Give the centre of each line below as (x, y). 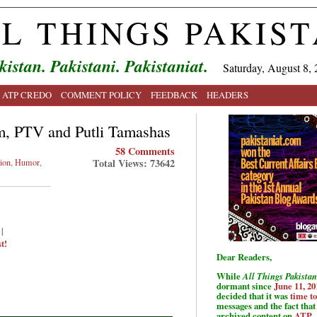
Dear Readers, (244, 257)
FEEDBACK (174, 95)
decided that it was (253, 295)
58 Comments (145, 151)
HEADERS (227, 95)
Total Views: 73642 (134, 163)
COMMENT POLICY (101, 95)
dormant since (245, 286)
